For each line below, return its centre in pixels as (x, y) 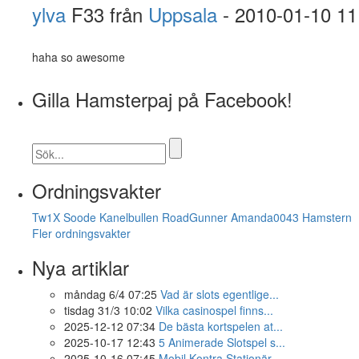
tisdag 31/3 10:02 (108, 310)
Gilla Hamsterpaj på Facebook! (162, 99)
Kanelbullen (129, 217)
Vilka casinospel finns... (214, 310)
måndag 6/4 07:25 (111, 294)
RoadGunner (195, 217)
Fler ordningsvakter (81, 233)
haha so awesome (79, 56)
